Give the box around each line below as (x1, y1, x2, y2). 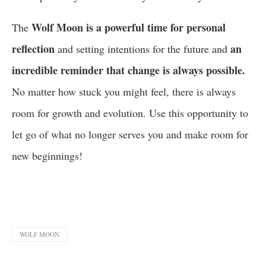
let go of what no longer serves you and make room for (12, 127, 248, 142)
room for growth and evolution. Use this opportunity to (12, 106, 248, 121)
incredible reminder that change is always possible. (12, 62, 245, 78)
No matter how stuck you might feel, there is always (12, 84, 236, 99)
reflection (12, 41, 55, 57)
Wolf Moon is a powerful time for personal (31, 20, 226, 36)
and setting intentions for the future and (55, 42, 227, 56)
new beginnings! (12, 148, 83, 163)
